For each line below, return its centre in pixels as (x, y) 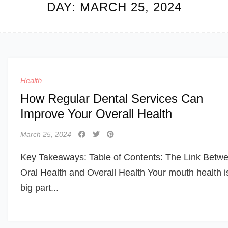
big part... (39, 188)
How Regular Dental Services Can (112, 98)
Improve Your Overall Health (96, 114)
